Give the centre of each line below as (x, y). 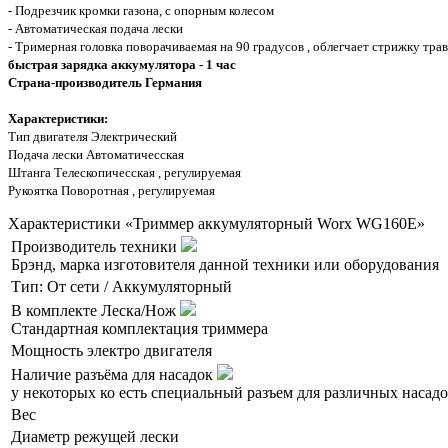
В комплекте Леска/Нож (95, 311)
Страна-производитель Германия (105, 83)
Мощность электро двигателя (111, 351)
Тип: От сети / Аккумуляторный (121, 287)
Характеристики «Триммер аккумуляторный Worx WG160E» (216, 224)
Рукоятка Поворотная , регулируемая (111, 191)
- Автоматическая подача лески (95, 29)
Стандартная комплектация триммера (139, 329)
